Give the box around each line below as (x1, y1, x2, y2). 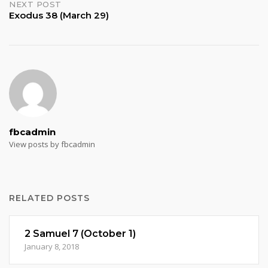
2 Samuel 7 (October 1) (25, 228, 136, 239)
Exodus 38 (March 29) (9, 10, 109, 21)
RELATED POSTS (9, 193, 90, 203)
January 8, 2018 (25, 241, 79, 252)
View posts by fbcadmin (9, 139, 95, 150)
